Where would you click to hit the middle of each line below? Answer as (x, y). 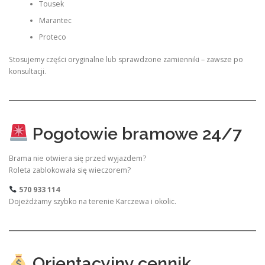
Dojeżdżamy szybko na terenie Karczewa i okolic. (93, 201)
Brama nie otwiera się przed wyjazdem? (77, 158)
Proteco (52, 37)
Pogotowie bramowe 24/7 (135, 133)
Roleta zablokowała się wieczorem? (70, 170)
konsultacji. (28, 71)
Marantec (55, 20)
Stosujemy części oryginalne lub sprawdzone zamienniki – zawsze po (126, 59)
